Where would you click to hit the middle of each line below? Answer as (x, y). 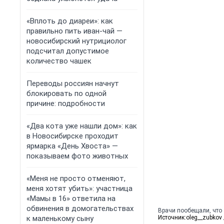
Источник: (172, 218)
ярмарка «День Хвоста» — (72, 146)
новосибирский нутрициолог (76, 41)
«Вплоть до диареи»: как (70, 21)
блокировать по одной (66, 93)
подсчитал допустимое (68, 51)
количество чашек (59, 61)
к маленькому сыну (60, 218)
